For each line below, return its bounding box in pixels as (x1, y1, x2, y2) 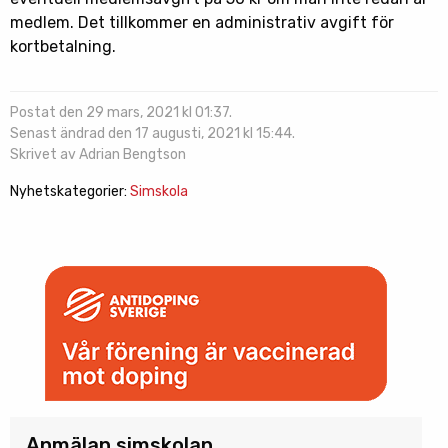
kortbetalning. (10, 37, 116, 57)
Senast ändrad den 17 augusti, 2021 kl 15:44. (10, 125, 295, 143)
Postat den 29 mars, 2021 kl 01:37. (10, 104, 232, 122)
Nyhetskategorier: (10, 183, 130, 201)
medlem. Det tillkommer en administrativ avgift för (10, 13, 394, 33)
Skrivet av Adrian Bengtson (10, 146, 186, 164)
